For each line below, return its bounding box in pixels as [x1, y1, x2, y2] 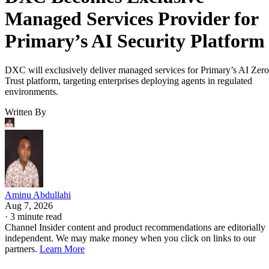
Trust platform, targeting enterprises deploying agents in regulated [5, 76, 252, 86]
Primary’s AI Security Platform [5, 29, 265, 52]
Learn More [40, 244, 85, 255]
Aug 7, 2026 [5, 201, 53, 211]
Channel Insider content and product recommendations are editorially [5, 222, 265, 233]
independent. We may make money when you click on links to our [5, 233, 256, 244]
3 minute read [10, 211, 62, 222]
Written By [5, 107, 46, 118]
